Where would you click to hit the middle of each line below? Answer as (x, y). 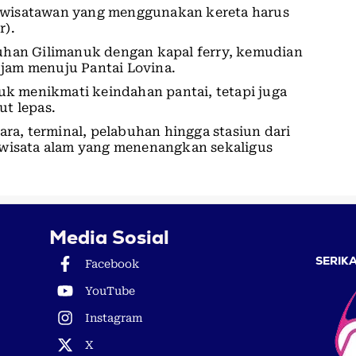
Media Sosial (109, 237)
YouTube (110, 290)
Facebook (112, 263)
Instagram (114, 317)
